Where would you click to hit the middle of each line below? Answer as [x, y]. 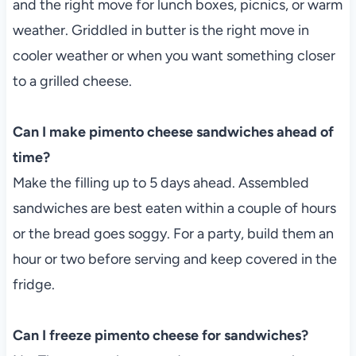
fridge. [33, 284]
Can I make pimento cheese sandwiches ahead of [173, 132]
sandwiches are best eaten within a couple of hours [174, 208]
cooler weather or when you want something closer [174, 55]
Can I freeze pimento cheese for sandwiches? [160, 335]
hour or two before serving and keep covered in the [174, 259]
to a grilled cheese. [72, 81]
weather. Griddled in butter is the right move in [161, 30]
